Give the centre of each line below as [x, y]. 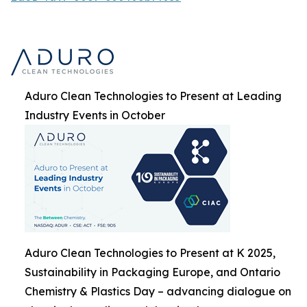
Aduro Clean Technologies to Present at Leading [153, 96]
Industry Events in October [95, 115]
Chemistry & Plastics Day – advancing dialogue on [158, 291]
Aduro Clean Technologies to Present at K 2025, [150, 253]
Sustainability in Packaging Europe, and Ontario [152, 272]
